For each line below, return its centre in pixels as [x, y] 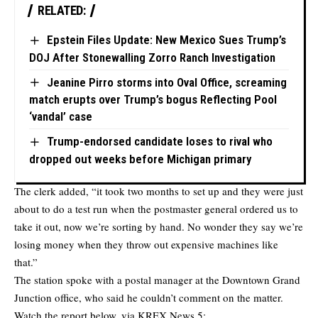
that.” [26, 262]
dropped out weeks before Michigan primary [140, 159]
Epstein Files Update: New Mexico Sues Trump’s [166, 40]
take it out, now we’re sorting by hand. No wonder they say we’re [159, 226]
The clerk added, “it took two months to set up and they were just [159, 191]
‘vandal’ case [61, 117]
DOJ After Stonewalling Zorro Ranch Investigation [152, 57]
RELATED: [61, 11]
